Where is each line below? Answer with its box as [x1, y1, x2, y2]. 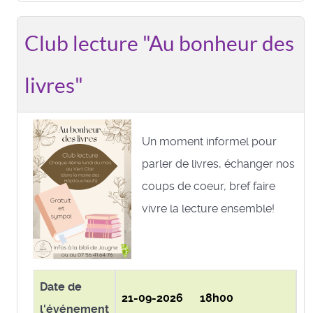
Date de [40, 279, 82, 293]
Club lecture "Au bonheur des [24, 31, 294, 55]
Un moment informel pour [142, 134, 277, 148]
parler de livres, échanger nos [142, 156, 295, 170]
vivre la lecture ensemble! [142, 201, 275, 215]
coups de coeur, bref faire [142, 179, 275, 193]
